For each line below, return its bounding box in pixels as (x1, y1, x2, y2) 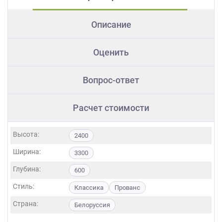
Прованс (114, 183, 140, 191)
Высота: (13, 130, 39, 138)
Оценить (93, 47, 129, 57)
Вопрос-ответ (83, 74, 139, 85)
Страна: (13, 199, 38, 208)
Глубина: (13, 165, 41, 173)
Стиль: (13, 182, 34, 190)
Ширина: (13, 147, 41, 156)
